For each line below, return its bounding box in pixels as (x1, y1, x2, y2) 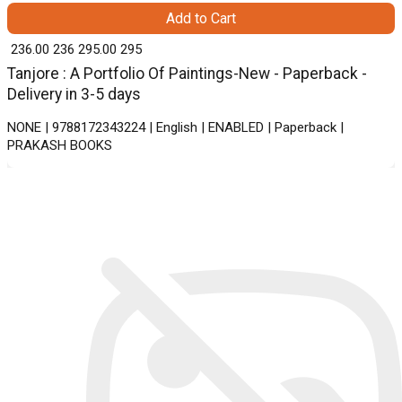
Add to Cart (166, 10, 236, 28)
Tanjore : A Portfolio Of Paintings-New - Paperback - (7, 65, 367, 83)
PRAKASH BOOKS (7, 137, 112, 154)
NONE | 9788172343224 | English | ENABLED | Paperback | (7, 119, 344, 136)
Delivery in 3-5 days (7, 85, 141, 104)
